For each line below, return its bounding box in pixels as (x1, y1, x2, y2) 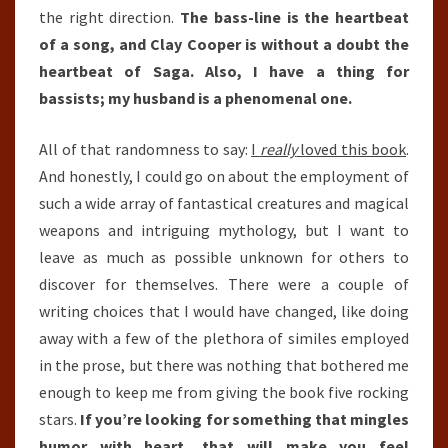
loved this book (296, 139, 406, 159)
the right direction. (39, 7, 181, 27)
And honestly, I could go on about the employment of (39, 166, 409, 186)
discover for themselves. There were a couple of (39, 274, 409, 294)
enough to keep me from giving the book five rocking (39, 382, 409, 402)
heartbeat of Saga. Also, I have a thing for (39, 61, 409, 81)
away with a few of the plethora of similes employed (39, 328, 409, 348)
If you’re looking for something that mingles (80, 409, 410, 429)
